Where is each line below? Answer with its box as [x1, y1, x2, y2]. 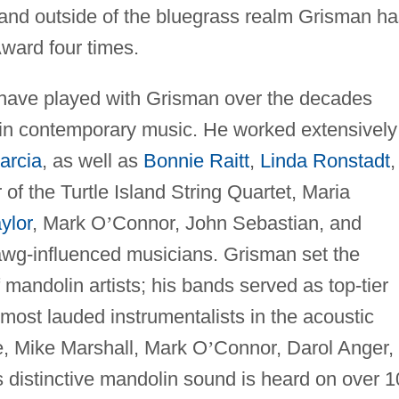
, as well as [41, 149, 143, 172]
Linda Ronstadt [259, 149, 390, 172]
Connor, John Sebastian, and [111, 211, 362, 234]
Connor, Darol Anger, [213, 336, 394, 359]
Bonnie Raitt [142, 149, 249, 172]
